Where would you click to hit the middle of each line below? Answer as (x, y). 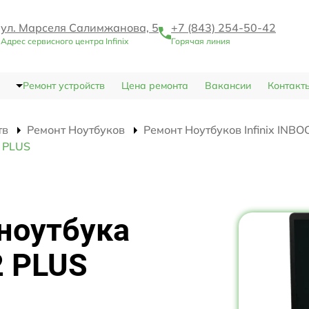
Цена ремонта (154, 86)
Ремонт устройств (63, 86)
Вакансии (228, 86)
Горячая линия (201, 41)
